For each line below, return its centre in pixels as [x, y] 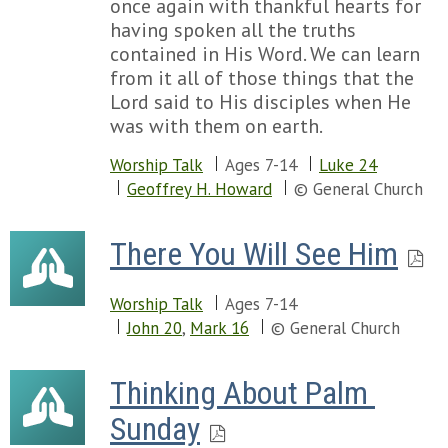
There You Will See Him [254, 254]
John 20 [154, 328]
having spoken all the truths [233, 30]
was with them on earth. [218, 126]
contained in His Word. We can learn [265, 54]
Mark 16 [219, 328]
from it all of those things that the [262, 78]
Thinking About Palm [239, 393]
